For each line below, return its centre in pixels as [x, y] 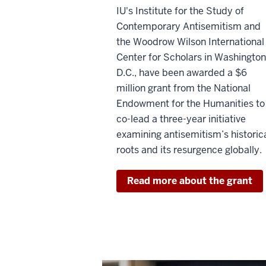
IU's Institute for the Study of [180, 11]
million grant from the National [183, 88]
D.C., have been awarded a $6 [182, 73]
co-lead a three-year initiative [181, 119]
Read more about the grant [190, 181]
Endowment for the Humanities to [191, 104]
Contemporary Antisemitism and [189, 27]
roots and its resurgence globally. [189, 150]
